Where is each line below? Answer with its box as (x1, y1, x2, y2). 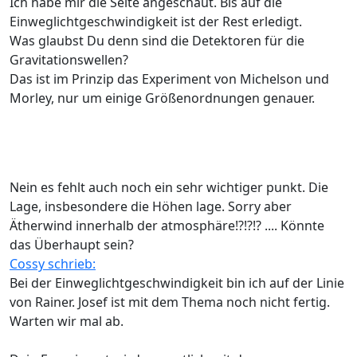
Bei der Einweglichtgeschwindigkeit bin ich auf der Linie (10, 273, 344, 292)
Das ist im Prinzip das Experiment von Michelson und (10, 69, 329, 88)
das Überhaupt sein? (10, 235, 134, 253)
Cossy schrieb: (10, 254, 96, 273)
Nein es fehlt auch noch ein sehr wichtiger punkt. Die (10, 178, 328, 196)
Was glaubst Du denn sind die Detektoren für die (10, 31, 304, 49)
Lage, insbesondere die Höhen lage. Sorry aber (10, 197, 292, 215)
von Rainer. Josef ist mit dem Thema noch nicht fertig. (10, 292, 330, 311)
